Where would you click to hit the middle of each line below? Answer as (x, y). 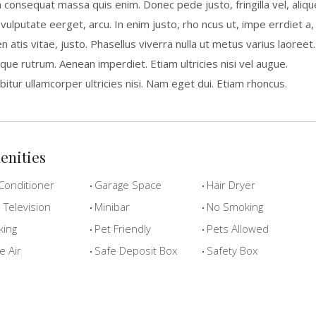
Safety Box (230, 250)
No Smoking (233, 207)
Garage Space (126, 185)
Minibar (110, 207)
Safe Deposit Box (134, 250)
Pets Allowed (236, 229)
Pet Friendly (121, 229)
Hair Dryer (229, 185)
